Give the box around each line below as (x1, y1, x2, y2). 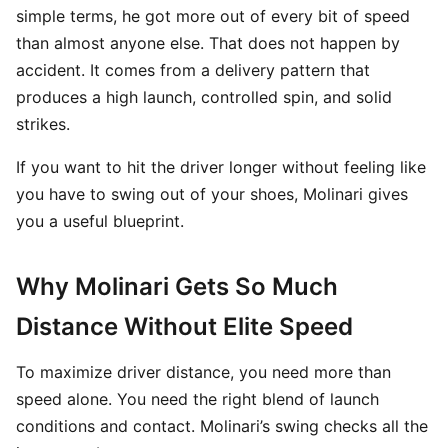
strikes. (16, 114, 70, 134)
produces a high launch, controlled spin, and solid (16, 87, 392, 107)
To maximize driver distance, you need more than (16, 362, 391, 382)
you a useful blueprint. (16, 211, 184, 231)
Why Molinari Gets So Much (16, 272, 338, 301)
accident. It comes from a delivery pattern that (16, 60, 370, 80)
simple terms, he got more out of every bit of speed (16, 6, 410, 26)
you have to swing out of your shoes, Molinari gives (16, 184, 408, 204)
